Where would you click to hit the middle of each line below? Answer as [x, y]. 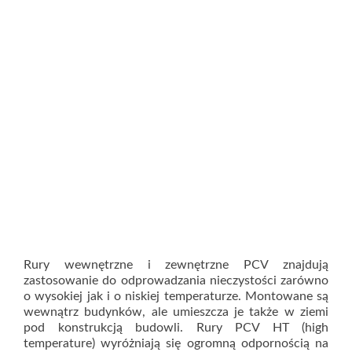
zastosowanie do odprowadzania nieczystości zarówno [176, 280]
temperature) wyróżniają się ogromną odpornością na [176, 343]
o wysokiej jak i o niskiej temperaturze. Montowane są [176, 296]
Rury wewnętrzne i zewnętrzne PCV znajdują [176, 264]
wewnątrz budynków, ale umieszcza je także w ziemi [176, 312]
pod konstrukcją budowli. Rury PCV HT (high [176, 327]
